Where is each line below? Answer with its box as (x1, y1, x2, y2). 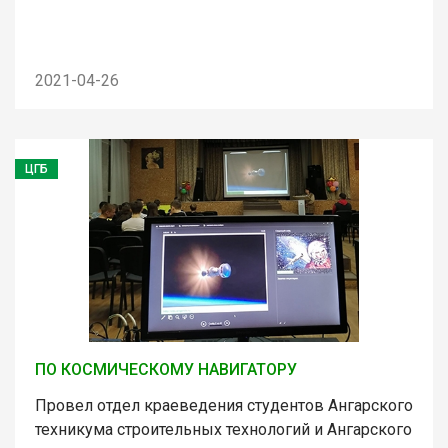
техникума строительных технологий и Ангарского (35, 419, 412, 439)
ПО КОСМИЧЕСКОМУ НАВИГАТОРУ (35, 359, 297, 379)
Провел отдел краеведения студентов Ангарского (35, 395, 413, 415)
